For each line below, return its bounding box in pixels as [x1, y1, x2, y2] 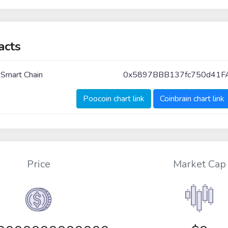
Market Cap [173, 157, 226, 172]
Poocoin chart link [82, 93, 145, 104]
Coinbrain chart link [159, 93, 224, 104]
